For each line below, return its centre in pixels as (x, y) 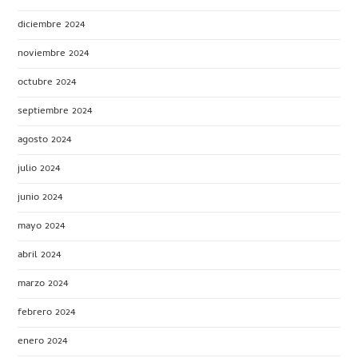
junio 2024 (40, 197)
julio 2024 (39, 169)
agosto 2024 (45, 140)
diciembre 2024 (52, 25)
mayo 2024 (42, 226)
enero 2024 (43, 341)
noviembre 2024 (54, 54)
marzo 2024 (43, 284)
